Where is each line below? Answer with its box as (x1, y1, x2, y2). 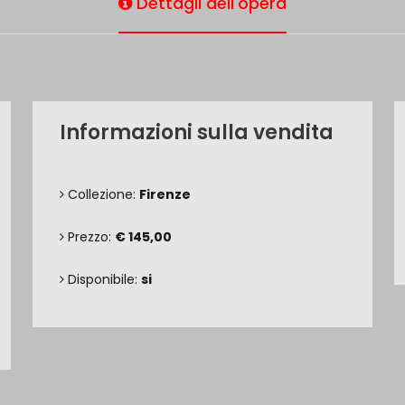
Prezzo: (64, 228, 115, 246)
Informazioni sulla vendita (60, 118, 334, 146)
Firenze (139, 185, 191, 203)
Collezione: (64, 185, 139, 203)
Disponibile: (64, 270, 141, 288)
